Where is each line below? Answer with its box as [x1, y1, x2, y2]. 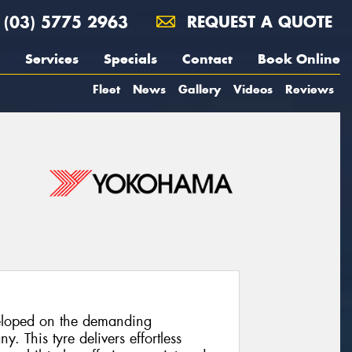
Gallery [178, 82, 221, 97]
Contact [182, 50, 233, 68]
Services [25, 50, 79, 68]
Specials [104, 50, 157, 68]
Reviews [285, 82, 334, 97]
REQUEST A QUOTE [181, 12, 332, 31]
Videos [233, 82, 273, 97]
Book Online [258, 50, 340, 68]
